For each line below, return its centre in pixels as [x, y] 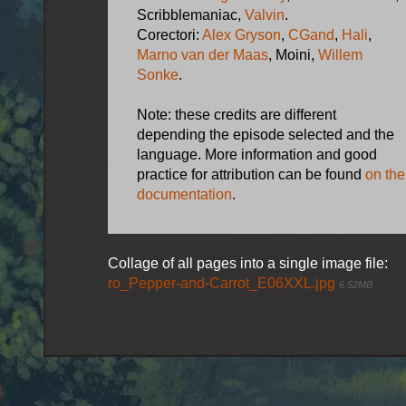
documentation [184, 194]
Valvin [264, 14]
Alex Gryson [241, 34]
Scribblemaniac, [190, 14]
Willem [340, 54]
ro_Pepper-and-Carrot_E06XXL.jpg [223, 283]
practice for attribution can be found [251, 174]
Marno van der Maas [202, 54]
